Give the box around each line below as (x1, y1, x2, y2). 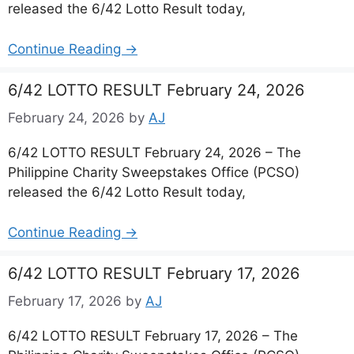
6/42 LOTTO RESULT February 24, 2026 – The (8, 145, 301, 160)
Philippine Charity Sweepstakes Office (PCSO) (8, 164, 299, 180)
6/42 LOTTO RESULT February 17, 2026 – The (8, 328, 298, 344)
